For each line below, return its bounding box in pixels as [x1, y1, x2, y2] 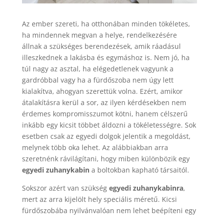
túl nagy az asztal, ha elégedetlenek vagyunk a [22, 64, 174, 74]
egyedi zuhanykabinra [107, 183, 183, 193]
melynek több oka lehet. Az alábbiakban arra [22, 143, 168, 153]
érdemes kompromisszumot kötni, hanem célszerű [22, 109, 188, 119]
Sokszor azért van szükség [22, 183, 107, 193]
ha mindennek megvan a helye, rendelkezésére [22, 30, 177, 40]
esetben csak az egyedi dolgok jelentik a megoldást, [22, 131, 191, 141]
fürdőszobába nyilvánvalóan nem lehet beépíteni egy [22, 206, 196, 216]
